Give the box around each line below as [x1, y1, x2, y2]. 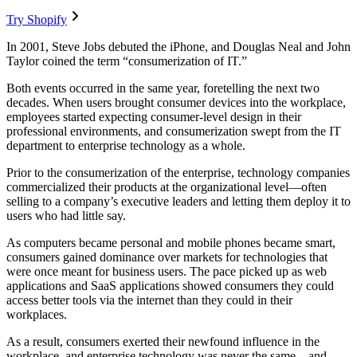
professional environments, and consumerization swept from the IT [6, 124, 341, 139]
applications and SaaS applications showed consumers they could [6, 279, 334, 293]
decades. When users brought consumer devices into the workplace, [6, 96, 346, 110]
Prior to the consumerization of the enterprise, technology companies [6, 166, 350, 180]
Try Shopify [6, 13, 67, 27]
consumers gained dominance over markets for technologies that [6, 250, 328, 265]
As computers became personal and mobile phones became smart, [6, 236, 335, 250]
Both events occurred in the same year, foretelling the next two [6, 81, 320, 96]
